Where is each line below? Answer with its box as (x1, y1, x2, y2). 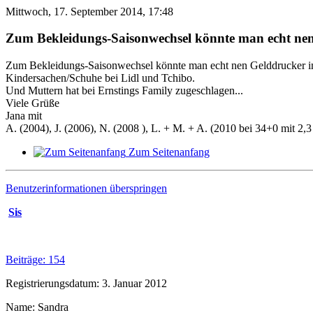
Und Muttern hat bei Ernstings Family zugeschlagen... (6, 85, 243, 97)
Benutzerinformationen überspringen (6, 182, 167, 195)
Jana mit (6, 110, 42, 122)
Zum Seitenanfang (129, 146, 210, 159)
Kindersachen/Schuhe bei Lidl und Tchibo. (6, 72, 195, 85)
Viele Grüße (6, 97, 59, 110)
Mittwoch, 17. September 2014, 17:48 (6, 5, 173, 17)
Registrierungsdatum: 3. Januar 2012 (6, 277, 167, 290)
